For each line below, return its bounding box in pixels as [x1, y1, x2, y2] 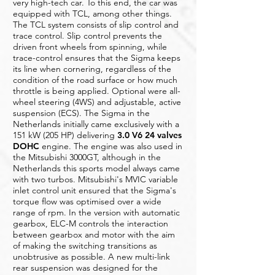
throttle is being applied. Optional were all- [13, 85, 180, 96]
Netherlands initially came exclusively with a [13, 118, 179, 130]
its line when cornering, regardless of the [13, 63, 171, 74]
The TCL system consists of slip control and [13, 19, 179, 30]
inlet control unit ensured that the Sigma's [13, 185, 176, 196]
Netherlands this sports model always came [13, 163, 180, 174]
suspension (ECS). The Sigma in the [13, 107, 150, 118]
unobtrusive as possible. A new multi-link [13, 251, 170, 262]
